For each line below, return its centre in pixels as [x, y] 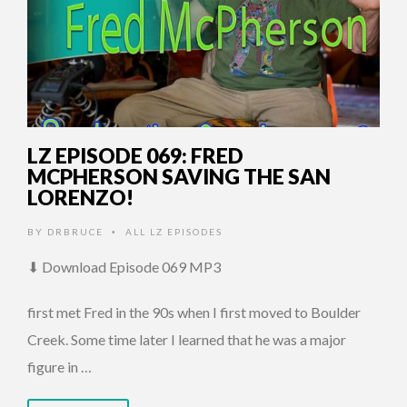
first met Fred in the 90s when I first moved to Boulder [194, 312]
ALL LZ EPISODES [174, 231]
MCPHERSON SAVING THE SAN [179, 176]
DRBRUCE [75, 231]
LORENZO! [80, 197]
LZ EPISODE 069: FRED [135, 155]
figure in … [60, 366]
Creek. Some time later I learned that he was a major [187, 339]
